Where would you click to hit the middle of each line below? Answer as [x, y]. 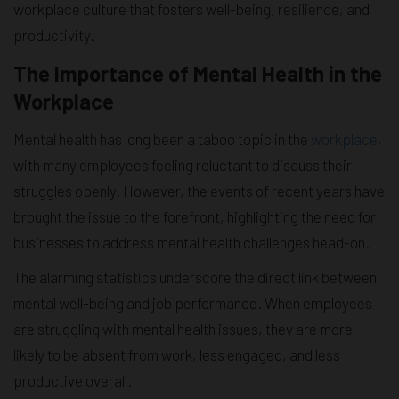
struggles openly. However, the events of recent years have [199, 190]
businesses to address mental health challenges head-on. [191, 242]
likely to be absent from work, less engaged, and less [177, 354]
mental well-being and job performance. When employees [193, 302]
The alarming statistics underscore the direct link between [195, 277]
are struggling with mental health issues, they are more [183, 328]
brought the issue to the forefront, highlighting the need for [195, 216]
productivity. [54, 34]
